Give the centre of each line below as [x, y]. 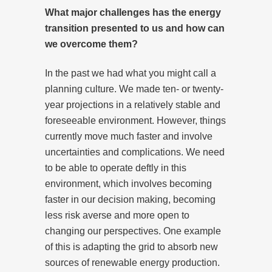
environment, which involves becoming [128, 183]
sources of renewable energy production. [132, 262]
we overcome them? [91, 44]
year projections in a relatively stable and [133, 104]
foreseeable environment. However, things [135, 120]
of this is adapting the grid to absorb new [131, 246]
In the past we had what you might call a [131, 73]
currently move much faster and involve [129, 136]
